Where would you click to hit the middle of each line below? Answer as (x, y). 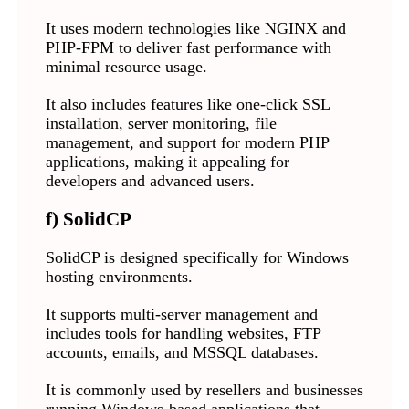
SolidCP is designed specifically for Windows (197, 258)
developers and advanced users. (150, 181)
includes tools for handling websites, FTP (183, 334)
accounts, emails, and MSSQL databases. (182, 353)
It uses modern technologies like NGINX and (195, 29)
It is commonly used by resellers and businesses (204, 390)
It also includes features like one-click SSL (187, 105)
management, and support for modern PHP (187, 143)
